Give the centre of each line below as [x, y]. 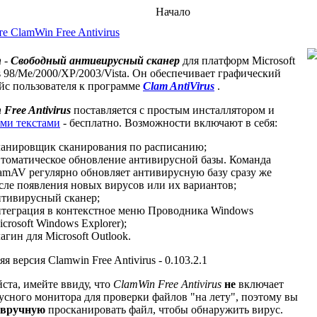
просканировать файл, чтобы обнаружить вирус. [164, 310]
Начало [173, 12]
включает [261, 284]
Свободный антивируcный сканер [95, 60]
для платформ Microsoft [237, 60]
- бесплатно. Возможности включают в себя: [169, 123]
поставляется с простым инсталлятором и [173, 110]
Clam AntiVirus [179, 86]
